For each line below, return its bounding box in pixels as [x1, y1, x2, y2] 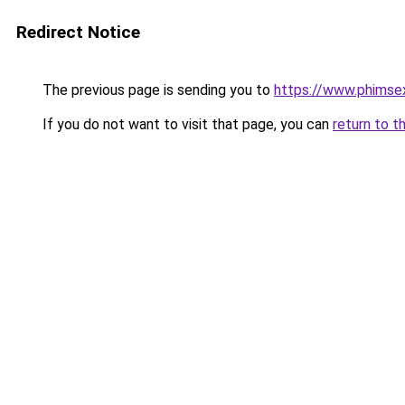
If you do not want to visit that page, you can [39, 116, 333, 133]
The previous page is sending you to [39, 81, 274, 99]
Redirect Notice [16, 22, 140, 42]
